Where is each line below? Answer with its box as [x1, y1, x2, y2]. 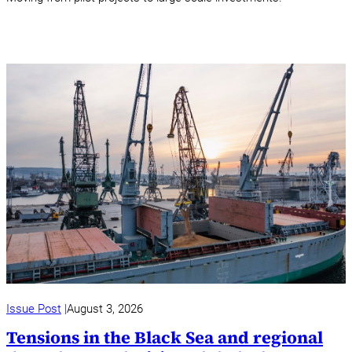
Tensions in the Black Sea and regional [6, 325, 323, 349]
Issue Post [6, 301, 61, 316]
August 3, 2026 [66, 301, 143, 316]
